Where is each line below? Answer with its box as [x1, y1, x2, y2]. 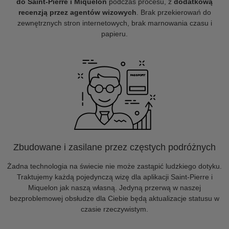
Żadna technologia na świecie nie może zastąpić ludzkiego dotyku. [7, 162, 222, 170]
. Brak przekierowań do [136, 8, 211, 16]
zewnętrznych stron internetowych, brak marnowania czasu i [17, 19, 212, 27]
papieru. [101, 30, 128, 38]
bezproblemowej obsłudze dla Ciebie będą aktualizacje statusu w [10, 194, 219, 202]
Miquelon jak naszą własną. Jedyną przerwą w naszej [28, 184, 201, 192]
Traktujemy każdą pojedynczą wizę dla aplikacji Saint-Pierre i [16, 173, 213, 181]
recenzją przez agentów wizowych [18, 8, 136, 16]
